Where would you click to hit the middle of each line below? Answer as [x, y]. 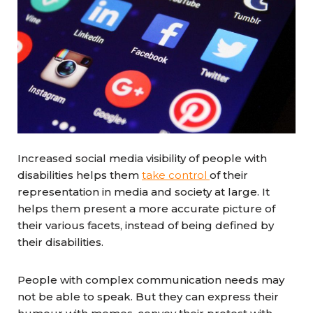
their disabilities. [62, 242]
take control [176, 175]
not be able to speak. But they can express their [148, 297]
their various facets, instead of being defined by [146, 225]
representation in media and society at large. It [144, 192]
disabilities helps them [80, 175]
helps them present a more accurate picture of [146, 209]
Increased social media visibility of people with [142, 158]
